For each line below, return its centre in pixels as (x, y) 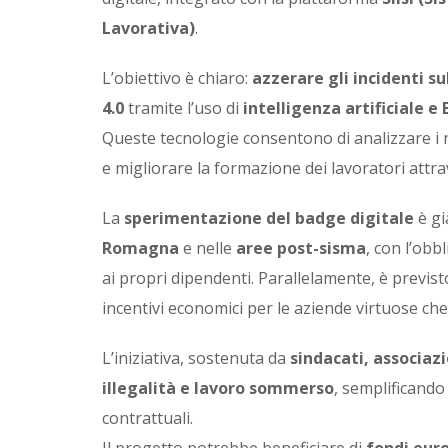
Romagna (140, 248)
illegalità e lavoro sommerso (218, 388)
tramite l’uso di (183, 108)
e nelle (207, 248)
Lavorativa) (148, 28)
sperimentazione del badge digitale (269, 218)
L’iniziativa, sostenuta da (196, 358)
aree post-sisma (301, 248)
